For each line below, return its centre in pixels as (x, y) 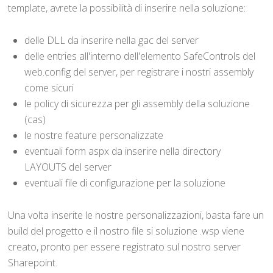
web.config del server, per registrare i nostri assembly (139, 72)
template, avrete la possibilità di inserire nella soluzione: (127, 8)
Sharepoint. (33, 262)
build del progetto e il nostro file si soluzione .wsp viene (126, 231)
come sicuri (49, 87)
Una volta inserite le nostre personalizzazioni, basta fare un (136, 215)
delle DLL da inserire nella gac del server (112, 40)
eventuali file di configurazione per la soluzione (125, 183)
